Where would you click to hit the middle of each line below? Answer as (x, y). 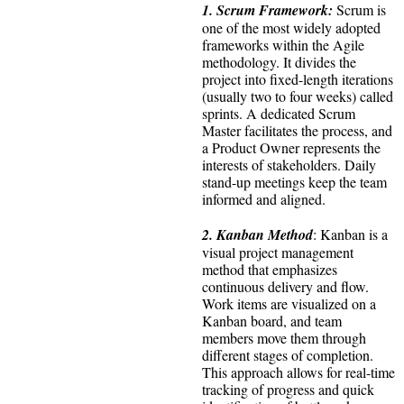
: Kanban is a (350, 234)
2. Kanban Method (257, 235)
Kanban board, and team (272, 321)
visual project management (278, 252)
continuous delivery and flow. (285, 287)
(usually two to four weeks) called (298, 96)
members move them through (284, 338)
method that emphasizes (270, 270)
